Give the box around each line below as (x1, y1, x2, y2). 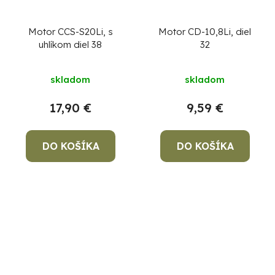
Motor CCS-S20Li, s (28, 25, 113, 37)
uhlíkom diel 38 (39, 38, 102, 50)
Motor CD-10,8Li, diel (158, 25, 251, 37)
